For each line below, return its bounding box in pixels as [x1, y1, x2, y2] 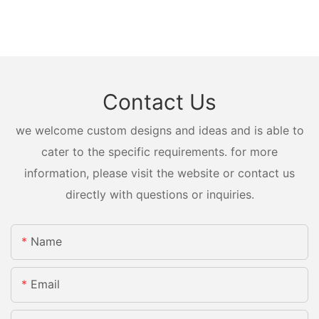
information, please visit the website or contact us [24, 165, 295, 180]
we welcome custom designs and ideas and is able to [15, 122, 304, 137]
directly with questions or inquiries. [65, 187, 254, 202]
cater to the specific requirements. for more [41, 144, 278, 159]
